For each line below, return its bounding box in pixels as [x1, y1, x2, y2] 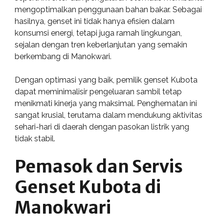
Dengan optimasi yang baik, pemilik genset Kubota [15, 75, 197, 85]
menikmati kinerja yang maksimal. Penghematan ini [15, 99, 197, 108]
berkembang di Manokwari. [15, 52, 111, 61]
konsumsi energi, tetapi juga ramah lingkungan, [15, 28, 182, 38]
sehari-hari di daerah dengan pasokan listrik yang [15, 122, 189, 131]
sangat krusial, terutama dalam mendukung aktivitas [15, 110, 202, 120]
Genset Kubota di [15, 176, 161, 198]
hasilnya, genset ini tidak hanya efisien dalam [15, 17, 175, 26]
